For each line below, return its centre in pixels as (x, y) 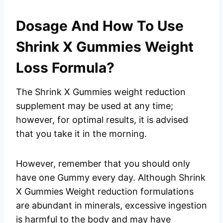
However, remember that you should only (103, 164)
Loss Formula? (65, 68)
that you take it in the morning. (81, 134)
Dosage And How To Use (100, 26)
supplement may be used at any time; (95, 106)
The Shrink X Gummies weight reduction (101, 92)
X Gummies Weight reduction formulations (105, 192)
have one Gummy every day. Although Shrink (111, 178)
